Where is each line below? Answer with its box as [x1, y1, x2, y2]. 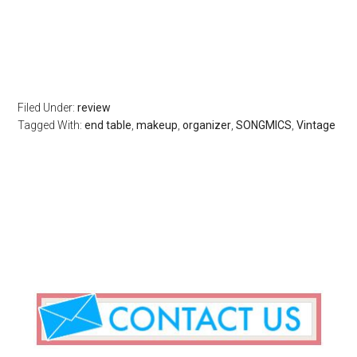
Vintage [296, 118, 336, 131]
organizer [182, 118, 232, 131]
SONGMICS [236, 118, 292, 131]
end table [84, 118, 132, 131]
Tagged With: [18, 118, 85, 131]
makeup [136, 118, 178, 131]
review [77, 100, 112, 114]
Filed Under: [18, 100, 78, 114]
